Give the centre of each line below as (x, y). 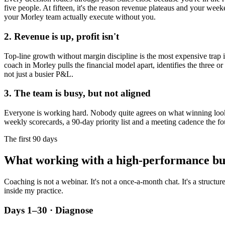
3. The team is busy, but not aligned (77, 93)
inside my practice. (34, 190)
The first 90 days (31, 139)
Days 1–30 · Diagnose (48, 210)
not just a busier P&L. (39, 74)
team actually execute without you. (100, 17)
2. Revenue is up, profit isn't (62, 36)
